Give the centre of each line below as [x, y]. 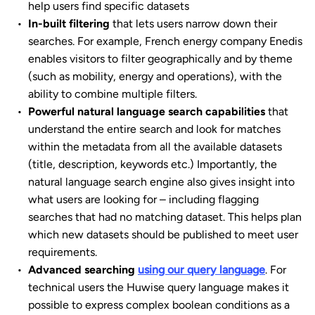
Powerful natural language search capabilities [147, 112]
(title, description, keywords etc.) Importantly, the [153, 165]
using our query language [201, 270]
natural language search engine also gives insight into [161, 182]
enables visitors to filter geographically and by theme [160, 59]
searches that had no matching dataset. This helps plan [165, 217]
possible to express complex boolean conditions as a [159, 305]
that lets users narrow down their [193, 24]
